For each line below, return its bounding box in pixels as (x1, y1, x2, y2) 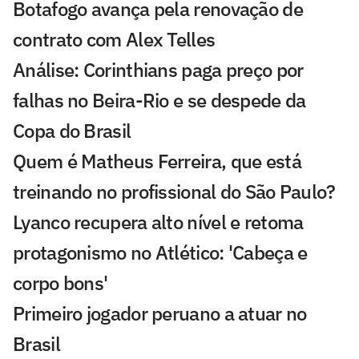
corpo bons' (13, 270, 108, 296)
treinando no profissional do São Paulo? (13, 179, 336, 205)
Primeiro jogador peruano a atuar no (13, 301, 307, 327)
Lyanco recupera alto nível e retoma (13, 209, 304, 236)
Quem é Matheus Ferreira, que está (13, 148, 301, 175)
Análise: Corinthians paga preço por (13, 57, 304, 83)
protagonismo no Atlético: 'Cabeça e (13, 240, 308, 266)
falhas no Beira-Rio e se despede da (13, 87, 306, 114)
